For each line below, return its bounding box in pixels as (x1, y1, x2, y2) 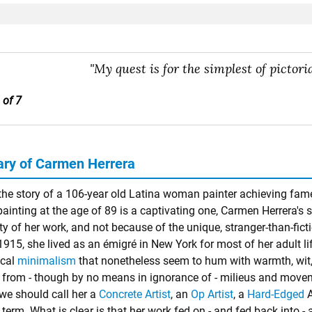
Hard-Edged (247, 288, 304, 301)
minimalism (17, 254, 76, 267)
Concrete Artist (99, 288, 171, 301)
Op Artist (191, 288, 233, 301)
